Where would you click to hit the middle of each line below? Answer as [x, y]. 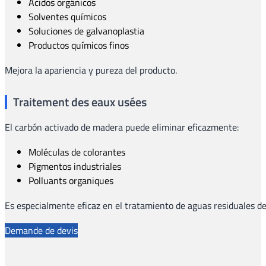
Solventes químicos [67, 16]
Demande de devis [41, 230]
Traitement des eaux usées [80, 102]
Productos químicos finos [79, 45]
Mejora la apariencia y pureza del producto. [91, 70]
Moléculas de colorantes [77, 152]
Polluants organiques [71, 180]
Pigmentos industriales [75, 166]
